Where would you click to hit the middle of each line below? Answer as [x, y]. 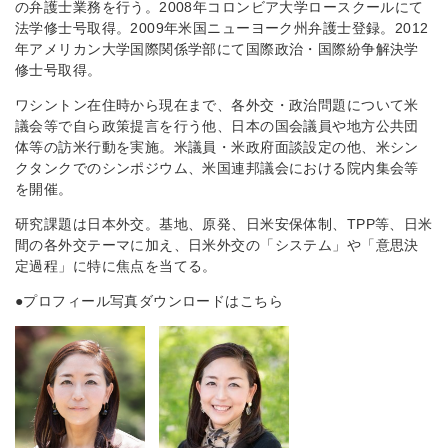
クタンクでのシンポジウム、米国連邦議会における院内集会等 [217, 168]
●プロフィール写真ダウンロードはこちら [149, 301]
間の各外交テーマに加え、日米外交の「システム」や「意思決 [217, 245]
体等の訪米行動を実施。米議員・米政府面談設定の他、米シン [217, 147]
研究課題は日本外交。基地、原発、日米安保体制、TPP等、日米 [224, 224]
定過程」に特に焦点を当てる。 [116, 266]
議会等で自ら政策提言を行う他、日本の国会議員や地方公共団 [217, 126]
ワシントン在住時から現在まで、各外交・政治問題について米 [217, 105]
